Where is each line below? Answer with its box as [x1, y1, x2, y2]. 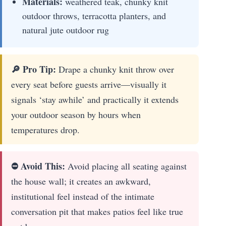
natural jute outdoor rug [22, 24, 109, 36]
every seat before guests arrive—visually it [11, 78, 166, 91]
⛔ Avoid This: [11, 159, 65, 173]
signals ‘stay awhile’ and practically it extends [11, 93, 179, 106]
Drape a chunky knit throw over [56, 63, 174, 76]
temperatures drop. [11, 124, 80, 136]
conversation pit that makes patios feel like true [11, 205, 183, 218]
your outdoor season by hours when [11, 108, 141, 121]
